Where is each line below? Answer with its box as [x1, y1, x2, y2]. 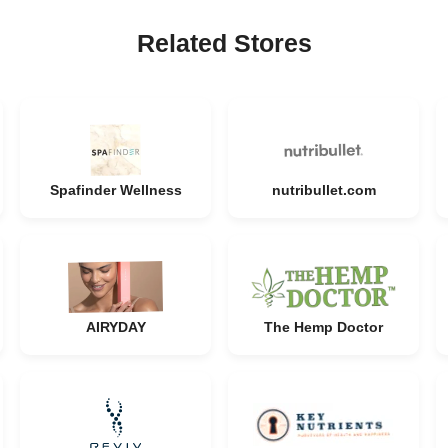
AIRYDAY [85, 319, 146, 335]
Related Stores [136, 29, 312, 57]
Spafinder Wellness [49, 182, 182, 198]
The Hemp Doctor [264, 319, 383, 335]
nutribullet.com [271, 182, 376, 198]
